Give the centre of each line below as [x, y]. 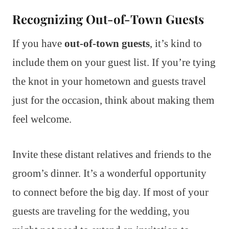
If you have [38, 43]
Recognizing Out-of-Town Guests [108, 19]
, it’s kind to [176, 43]
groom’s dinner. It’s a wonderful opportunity [109, 173]
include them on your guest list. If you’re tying [114, 62]
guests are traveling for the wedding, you [101, 211]
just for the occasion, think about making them [113, 100]
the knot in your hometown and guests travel [109, 81]
